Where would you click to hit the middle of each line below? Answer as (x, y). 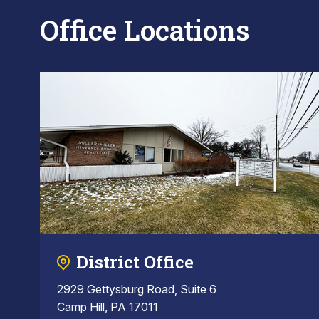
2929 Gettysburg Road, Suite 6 (137, 289)
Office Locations (145, 30)
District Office (135, 262)
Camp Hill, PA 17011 (108, 307)
